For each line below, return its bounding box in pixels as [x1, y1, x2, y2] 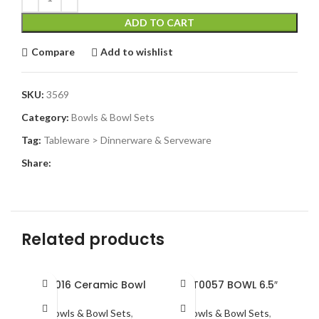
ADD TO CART [125, 16, 194, 28]
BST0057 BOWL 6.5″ [179, 277, 278, 292]
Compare [31, 46, 75, 58]
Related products [21, 228, 164, 251]
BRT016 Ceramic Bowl [35, 277, 146, 292]
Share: [21, 156, 51, 169]
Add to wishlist [100, 46, 174, 58]
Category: [21, 110, 69, 123]
